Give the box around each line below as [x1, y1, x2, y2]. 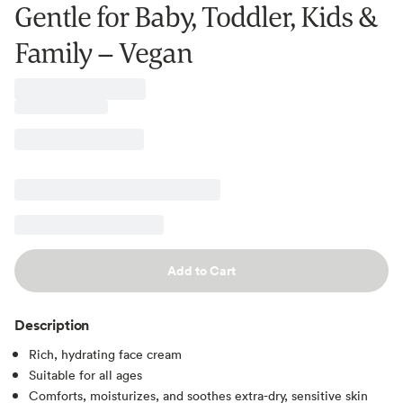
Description [14, 314, 90, 335]
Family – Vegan [14, 33, 193, 71]
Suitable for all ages [29, 365, 142, 383]
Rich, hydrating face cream [29, 345, 182, 363]
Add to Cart [167, 261, 236, 280]
